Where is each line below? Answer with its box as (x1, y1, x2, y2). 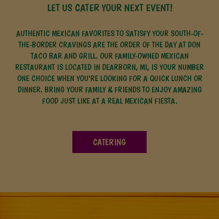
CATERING (93, 137, 126, 147)
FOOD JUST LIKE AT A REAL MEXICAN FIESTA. (42, 96, 177, 106)
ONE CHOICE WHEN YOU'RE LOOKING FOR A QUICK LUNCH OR (17, 73, 202, 83)
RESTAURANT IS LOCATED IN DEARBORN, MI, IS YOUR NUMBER (15, 62, 204, 72)
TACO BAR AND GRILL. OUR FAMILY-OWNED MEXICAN (30, 51, 189, 61)
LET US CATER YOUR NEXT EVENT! (46, 1, 173, 14)
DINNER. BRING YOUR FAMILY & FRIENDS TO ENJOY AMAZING (17, 85, 202, 94)
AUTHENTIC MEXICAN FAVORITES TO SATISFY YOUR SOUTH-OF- (16, 28, 203, 38)
